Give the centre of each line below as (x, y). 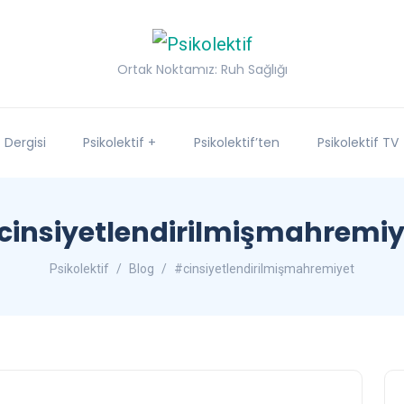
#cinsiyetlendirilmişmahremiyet (264, 268)
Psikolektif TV (358, 142)
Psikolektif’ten (237, 142)
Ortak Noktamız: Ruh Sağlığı (202, 69)
